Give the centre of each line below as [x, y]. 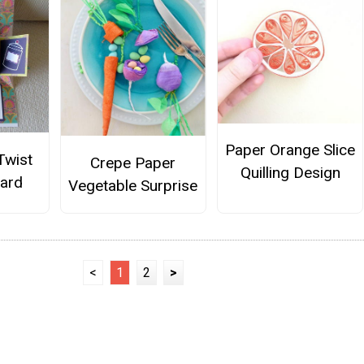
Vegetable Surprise [133, 185]
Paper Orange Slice [290, 150]
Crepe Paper [133, 162]
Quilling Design [290, 173]
